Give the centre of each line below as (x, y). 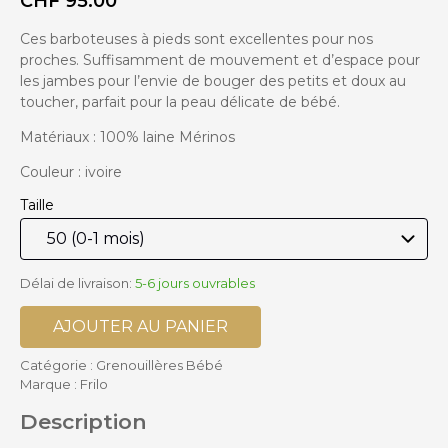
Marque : (50, 384)
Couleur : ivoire (71, 171)
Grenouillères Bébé (159, 365)
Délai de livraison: (76, 283)
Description (83, 422)
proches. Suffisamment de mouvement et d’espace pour (220, 59)
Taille (37, 204)
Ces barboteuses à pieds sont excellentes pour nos (196, 38)
